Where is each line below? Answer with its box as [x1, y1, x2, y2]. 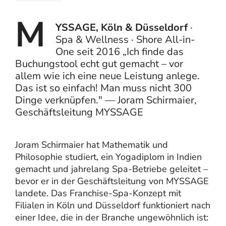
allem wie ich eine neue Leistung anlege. [15, 69, 200, 83]
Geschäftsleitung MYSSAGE [15, 105, 143, 119]
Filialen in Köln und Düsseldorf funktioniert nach [15, 199, 210, 211]
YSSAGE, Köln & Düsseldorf [55, 20, 188, 34]
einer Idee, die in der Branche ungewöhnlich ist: [15, 211, 208, 223]
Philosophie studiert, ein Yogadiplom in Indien [15, 150, 202, 163]
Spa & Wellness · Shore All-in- [55, 32, 195, 46]
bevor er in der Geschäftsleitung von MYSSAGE [15, 175, 209, 187]
